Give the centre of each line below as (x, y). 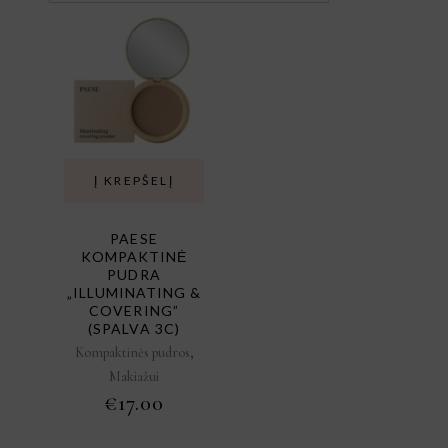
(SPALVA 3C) (134, 328)
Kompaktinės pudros (132, 352)
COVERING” (134, 310)
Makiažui (134, 376)
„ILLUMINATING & (134, 292)
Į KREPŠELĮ (133, 180)
